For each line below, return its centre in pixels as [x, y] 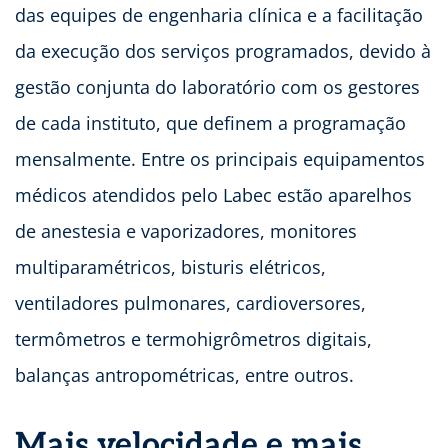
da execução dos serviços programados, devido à [223, 51]
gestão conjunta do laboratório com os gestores [217, 87]
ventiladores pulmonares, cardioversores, [190, 303]
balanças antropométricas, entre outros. [187, 375]
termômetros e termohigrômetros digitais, [193, 339]
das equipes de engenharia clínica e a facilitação [219, 15]
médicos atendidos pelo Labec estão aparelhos [213, 195]
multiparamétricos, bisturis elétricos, [170, 267]
